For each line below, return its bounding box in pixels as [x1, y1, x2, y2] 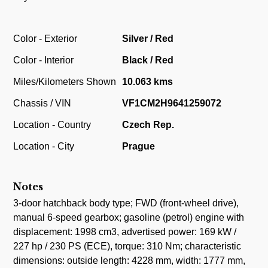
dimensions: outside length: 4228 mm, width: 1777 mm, [13, 255, 246, 266]
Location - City [13, 141, 75, 151]
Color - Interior [13, 54, 74, 65]
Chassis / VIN [13, 98, 72, 108]
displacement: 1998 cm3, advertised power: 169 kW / [13, 227, 237, 237]
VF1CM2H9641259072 [122, 98, 222, 108]
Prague [122, 141, 156, 151]
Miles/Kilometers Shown [13, 76, 117, 87]
